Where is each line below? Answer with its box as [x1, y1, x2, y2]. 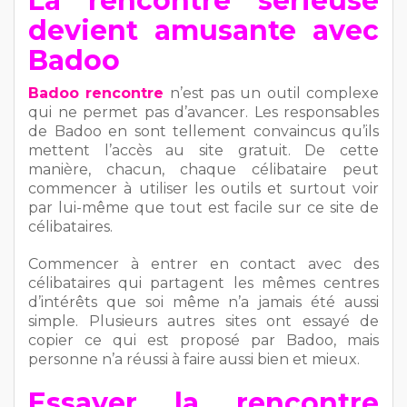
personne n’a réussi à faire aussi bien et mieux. [28, 350, 360, 368]
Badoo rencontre [28, 84, 164, 102]
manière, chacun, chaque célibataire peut [28, 160, 379, 178]
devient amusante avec [28, 13, 379, 47]
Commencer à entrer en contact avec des [28, 254, 379, 273]
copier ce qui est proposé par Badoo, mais [28, 331, 379, 349]
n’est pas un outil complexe [164, 84, 380, 102]
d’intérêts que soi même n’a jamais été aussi [28, 293, 379, 311]
